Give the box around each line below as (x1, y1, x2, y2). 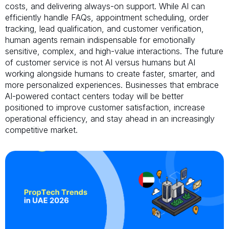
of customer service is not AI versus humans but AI (5, 57, 195, 67)
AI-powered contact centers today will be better (5, 90, 184, 101)
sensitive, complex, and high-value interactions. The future (5, 45, 223, 56)
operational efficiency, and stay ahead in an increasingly (5, 113, 215, 124)
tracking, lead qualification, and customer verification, (5, 23, 204, 34)
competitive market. (5, 124, 78, 135)
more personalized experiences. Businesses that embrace (5, 79, 219, 90)
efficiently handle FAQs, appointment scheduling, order (5, 12, 209, 22)
